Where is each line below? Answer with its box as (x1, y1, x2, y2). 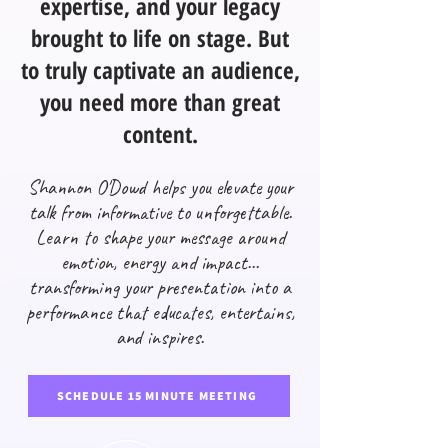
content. (122, 117, 198, 150)
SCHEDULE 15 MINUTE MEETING (56, 388, 258, 404)
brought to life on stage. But (31, 21, 289, 54)
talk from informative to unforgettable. (28, 199, 292, 225)
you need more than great (40, 85, 280, 118)
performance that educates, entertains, (25, 299, 295, 325)
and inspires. (116, 324, 204, 350)
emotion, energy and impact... (61, 249, 259, 275)
